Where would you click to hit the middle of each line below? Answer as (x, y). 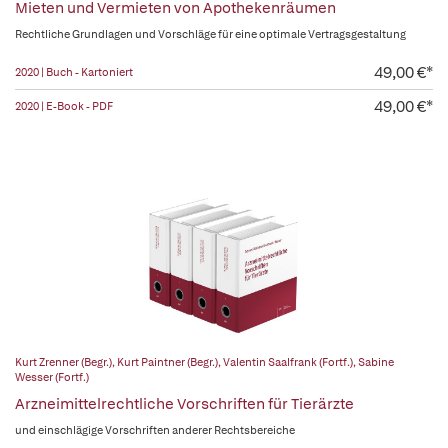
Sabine (376, 362)
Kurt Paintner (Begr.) (167, 362)
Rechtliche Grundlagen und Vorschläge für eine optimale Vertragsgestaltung (210, 34)
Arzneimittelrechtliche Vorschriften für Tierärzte (184, 404)
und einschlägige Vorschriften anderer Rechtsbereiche (155, 430)
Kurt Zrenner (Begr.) (63, 362)
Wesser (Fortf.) (52, 377)
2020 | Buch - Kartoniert (74, 72)
